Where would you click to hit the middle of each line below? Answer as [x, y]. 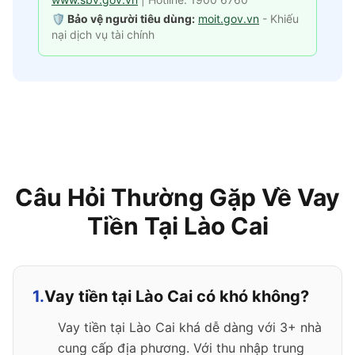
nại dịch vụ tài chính [103, 34]
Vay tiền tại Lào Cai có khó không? [177, 296]
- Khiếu [281, 19]
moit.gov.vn [229, 19]
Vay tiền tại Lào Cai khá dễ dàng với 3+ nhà [190, 327]
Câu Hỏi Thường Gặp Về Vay [177, 197]
